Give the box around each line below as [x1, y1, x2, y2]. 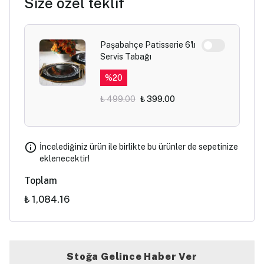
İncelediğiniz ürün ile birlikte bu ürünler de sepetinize [39, 142, 238, 151]
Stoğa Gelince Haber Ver [67, 251, 197, 262]
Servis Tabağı [100, 52, 151, 61]
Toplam [24, 175, 57, 186]
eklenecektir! [39, 154, 90, 163]
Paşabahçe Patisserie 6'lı [100, 40, 196, 49]
